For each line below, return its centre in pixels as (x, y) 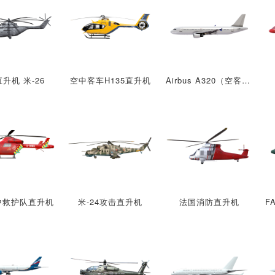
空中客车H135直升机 (110, 80)
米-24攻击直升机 (110, 201)
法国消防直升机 (209, 201)
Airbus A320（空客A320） (246, 80)
